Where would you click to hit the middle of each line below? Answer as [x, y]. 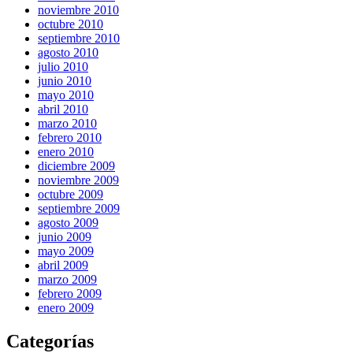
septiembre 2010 [79, 38]
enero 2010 [66, 151]
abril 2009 [63, 265]
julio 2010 [63, 66]
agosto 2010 [68, 52]
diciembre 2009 [76, 165]
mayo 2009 [66, 251]
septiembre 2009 [79, 208]
